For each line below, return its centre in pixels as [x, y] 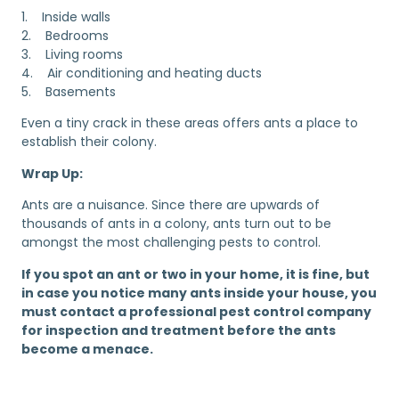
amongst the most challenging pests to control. [171, 243]
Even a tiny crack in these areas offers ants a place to [190, 123]
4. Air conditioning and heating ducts [142, 73]
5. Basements [69, 92]
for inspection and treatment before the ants [179, 330]
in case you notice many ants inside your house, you [199, 293]
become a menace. [87, 349]
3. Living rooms [72, 55]
